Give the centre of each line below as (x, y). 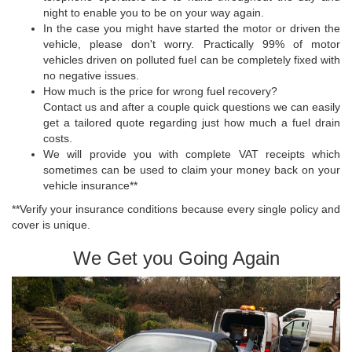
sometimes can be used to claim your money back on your (192, 170)
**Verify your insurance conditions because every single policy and (176, 209)
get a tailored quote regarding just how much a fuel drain (192, 123)
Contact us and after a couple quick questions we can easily (192, 107)
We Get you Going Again (176, 258)
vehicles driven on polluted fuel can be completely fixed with (192, 60)
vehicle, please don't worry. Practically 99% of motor (192, 44)
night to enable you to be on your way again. (154, 13)
